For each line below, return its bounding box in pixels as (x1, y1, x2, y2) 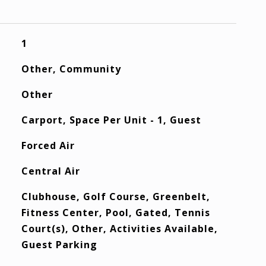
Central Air (21, 164, 80, 178)
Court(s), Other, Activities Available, (21, 222, 218, 235)
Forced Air (21, 139, 75, 152)
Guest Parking (21, 238, 97, 251)
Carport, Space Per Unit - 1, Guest (21, 113, 201, 126)
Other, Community (21, 62, 121, 75)
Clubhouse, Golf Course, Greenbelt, (21, 190, 210, 203)
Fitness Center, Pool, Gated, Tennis (21, 206, 210, 219)
